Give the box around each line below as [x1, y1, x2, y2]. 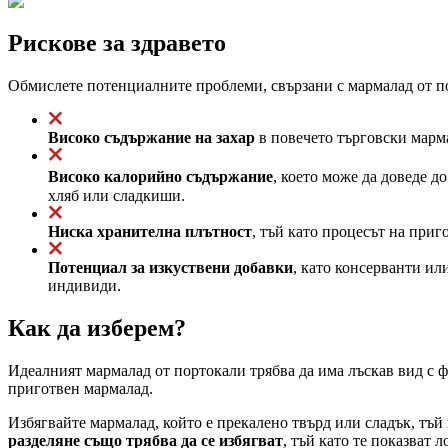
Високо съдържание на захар [48, 128, 255, 146]
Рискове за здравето [8, 29, 226, 56]
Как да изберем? [8, 314, 186, 341]
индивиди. [48, 276, 121, 294]
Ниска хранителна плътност [48, 222, 252, 240]
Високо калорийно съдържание [48, 167, 273, 185]
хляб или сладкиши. [48, 186, 185, 204]
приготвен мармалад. [8, 379, 153, 397]
